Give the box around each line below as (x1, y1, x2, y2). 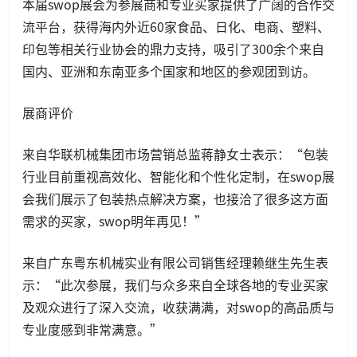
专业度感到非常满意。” (22, 320, 163, 339)
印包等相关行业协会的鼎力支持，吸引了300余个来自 (22, 39, 324, 59)
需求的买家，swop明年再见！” (22, 211, 207, 231)
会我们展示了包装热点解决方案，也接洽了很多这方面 (22, 189, 328, 209)
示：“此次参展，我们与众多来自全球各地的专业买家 (22, 275, 328, 295)
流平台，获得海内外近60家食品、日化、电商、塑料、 (22, 17, 330, 37)
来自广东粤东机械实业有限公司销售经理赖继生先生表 (22, 253, 328, 273)
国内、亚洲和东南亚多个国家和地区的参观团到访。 (22, 61, 316, 81)
